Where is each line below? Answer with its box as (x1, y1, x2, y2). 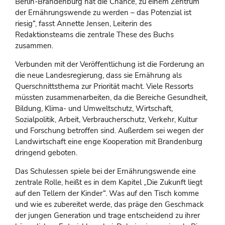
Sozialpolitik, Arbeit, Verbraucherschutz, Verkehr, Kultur (15, 115, 197, 125)
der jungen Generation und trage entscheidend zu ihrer (15, 210, 200, 221)
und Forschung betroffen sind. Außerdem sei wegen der (15, 126, 203, 136)
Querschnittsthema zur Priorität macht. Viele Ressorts (15, 81, 193, 92)
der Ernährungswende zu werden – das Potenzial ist (15, 8, 191, 18)
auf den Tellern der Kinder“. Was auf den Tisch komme (15, 188, 199, 199)
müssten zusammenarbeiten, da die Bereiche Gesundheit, (15, 92, 207, 103)
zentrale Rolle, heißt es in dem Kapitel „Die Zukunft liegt (15, 177, 202, 188)
